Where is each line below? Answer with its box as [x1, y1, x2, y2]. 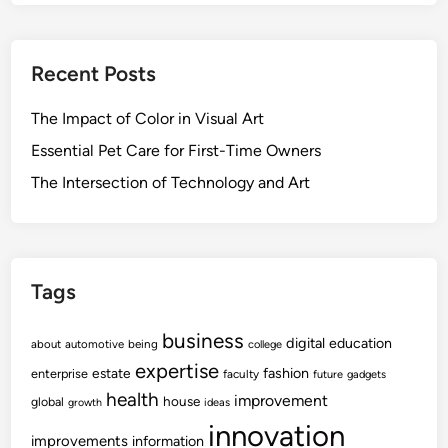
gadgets [347, 368, 387, 381]
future [313, 368, 344, 381]
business [162, 328, 245, 353]
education [329, 335, 393, 352]
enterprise [31, 366, 89, 381]
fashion [263, 364, 310, 382]
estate [92, 365, 132, 381]
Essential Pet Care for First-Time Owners [31, 141, 322, 160]
